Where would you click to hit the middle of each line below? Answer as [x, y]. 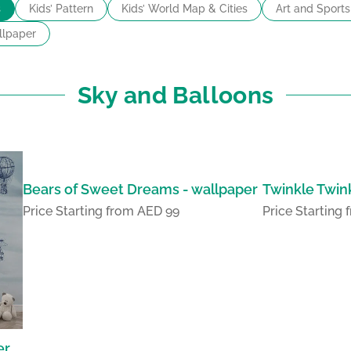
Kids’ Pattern [61, 8]
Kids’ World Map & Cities [185, 8]
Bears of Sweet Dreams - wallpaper [141, 189]
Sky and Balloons [175, 95]
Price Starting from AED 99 [101, 211]
